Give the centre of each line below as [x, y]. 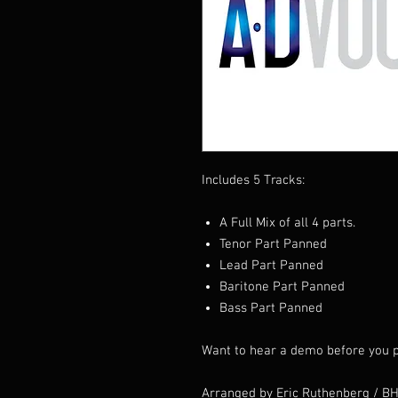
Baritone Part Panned [282, 287]
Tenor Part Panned [273, 244]
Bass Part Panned [271, 308]
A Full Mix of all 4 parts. [287, 223]
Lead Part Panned [271, 266]
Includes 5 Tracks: [253, 180]
